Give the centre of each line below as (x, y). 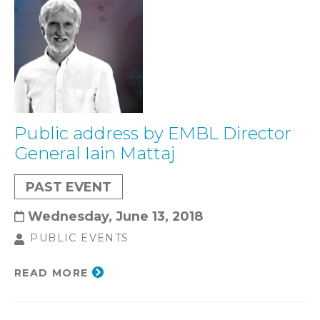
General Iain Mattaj (95, 154)
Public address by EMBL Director (153, 134)
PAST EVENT (69, 187)
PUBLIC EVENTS (80, 238)
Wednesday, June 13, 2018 (115, 216)
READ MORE (51, 272)
